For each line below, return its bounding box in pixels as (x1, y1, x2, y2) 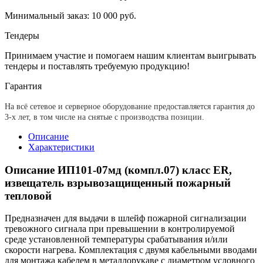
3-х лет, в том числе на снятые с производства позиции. (5, 112, 204, 122)
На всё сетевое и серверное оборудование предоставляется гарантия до (5, 102, 255, 111)
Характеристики (28, 141, 95, 152)
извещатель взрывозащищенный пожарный (5, 176, 231, 189)
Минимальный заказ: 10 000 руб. (5, 10, 136, 21)
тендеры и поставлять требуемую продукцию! (5, 60, 190, 71)
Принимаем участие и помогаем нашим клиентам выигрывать (5, 50, 256, 60)
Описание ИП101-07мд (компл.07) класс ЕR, (5, 163, 232, 176)
